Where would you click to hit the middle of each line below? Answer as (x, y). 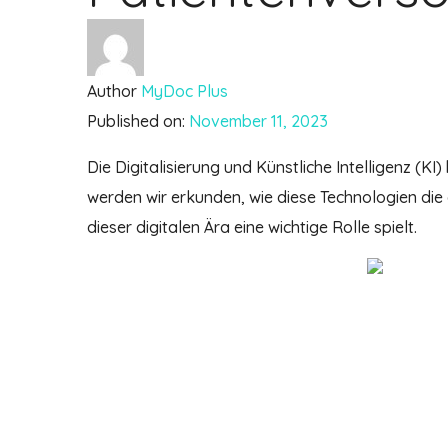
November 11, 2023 (258, 120)
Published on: (136, 120)
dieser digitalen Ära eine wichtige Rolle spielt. (252, 226)
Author (112, 90)
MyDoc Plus (184, 90)
